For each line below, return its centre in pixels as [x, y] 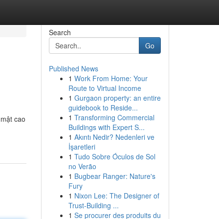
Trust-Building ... [93, 205]
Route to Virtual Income [105, 88]
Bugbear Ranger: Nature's [115, 176]
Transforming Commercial [114, 117]
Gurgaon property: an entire [117, 98]
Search [60, 32]
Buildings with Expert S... [106, 127]
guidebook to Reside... [103, 108]
